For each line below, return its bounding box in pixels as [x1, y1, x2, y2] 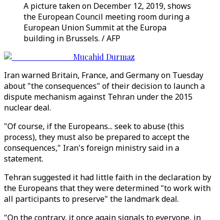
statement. [4, 153, 43, 164]
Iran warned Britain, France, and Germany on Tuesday [4, 70, 203, 81]
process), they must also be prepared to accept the [4, 132, 190, 142]
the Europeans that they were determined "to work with [4, 183, 211, 193]
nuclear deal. [4, 102, 51, 113]
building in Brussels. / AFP [24, 33, 120, 44]
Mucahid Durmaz [73, 52, 135, 62]
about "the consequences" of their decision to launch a [4, 81, 205, 91]
